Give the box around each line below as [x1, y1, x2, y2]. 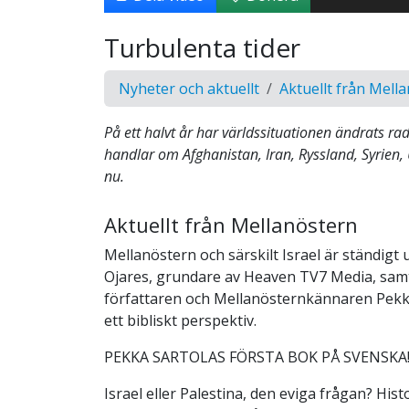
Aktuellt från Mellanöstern [104, 210, 358, 238]
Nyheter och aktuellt [119, 78, 259, 99]
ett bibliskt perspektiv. [104, 309, 257, 330]
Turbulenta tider [104, 29, 300, 65]
